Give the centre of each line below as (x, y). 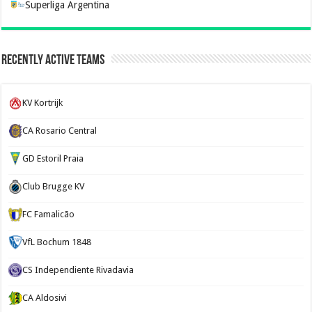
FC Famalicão (49, 214)
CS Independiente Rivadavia (78, 270)
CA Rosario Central (60, 130)
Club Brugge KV (54, 186)
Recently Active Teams (53, 60)
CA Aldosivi (45, 297)
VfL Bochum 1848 (57, 242)
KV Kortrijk (43, 102)
